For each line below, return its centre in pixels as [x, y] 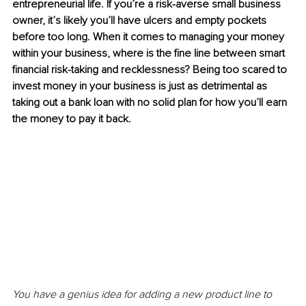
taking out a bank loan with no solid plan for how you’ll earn [151, 103]
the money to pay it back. [72, 119]
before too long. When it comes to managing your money [150, 37]
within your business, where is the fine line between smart [150, 54]
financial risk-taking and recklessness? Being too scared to [151, 70]
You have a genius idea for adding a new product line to [143, 294]
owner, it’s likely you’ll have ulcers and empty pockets [141, 21]
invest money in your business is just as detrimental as [141, 86]
